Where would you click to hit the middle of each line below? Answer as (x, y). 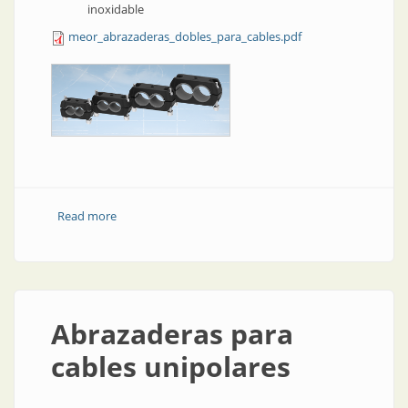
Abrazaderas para (172, 334)
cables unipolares (171, 367)
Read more (87, 216)
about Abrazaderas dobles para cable (216, 216)
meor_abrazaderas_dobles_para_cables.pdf (185, 36)
